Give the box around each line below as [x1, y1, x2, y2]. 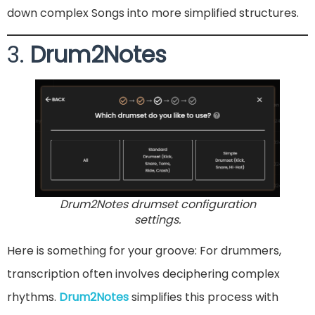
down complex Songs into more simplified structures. [7, 4, 299, 21]
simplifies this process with [129, 288, 278, 305]
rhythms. [7, 288, 59, 305]
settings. [134, 211, 181, 228]
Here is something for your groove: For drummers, [7, 242, 281, 259]
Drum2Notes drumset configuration [59, 195, 256, 212]
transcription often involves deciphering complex [7, 265, 280, 282]
